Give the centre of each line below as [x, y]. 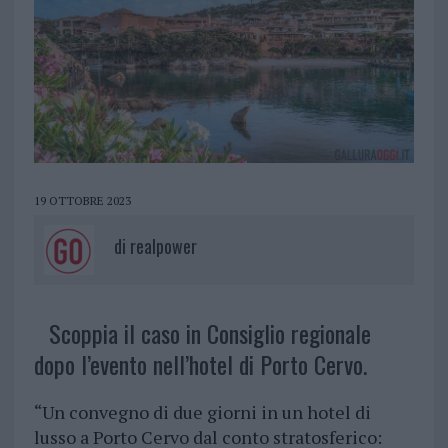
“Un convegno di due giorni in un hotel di [202, 412]
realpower [163, 246]
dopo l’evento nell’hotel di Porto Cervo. [200, 364]
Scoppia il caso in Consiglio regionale [209, 333]
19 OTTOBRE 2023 [82, 201]
